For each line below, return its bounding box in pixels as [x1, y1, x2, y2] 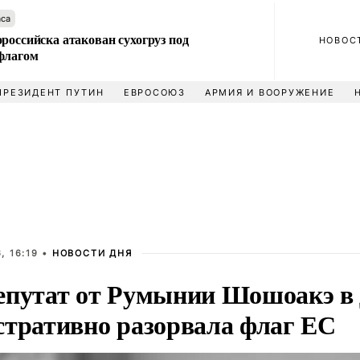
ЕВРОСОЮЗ [123, 87, 186, 98]
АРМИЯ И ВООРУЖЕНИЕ [204, 87, 335, 98]
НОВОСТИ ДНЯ [51, 247, 133, 259]
